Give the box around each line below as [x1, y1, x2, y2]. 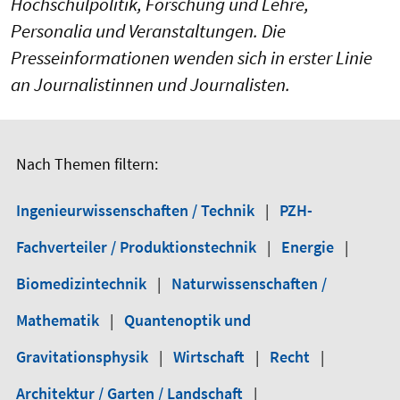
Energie [281, 237, 337, 257]
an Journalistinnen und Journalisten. [11, 72, 290, 96]
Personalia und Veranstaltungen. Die [11, 19, 286, 43]
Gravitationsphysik [16, 346, 152, 367]
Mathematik [16, 310, 103, 330]
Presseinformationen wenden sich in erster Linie [11, 46, 372, 70]
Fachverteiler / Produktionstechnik [16, 237, 260, 257]
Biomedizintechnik [16, 273, 150, 294]
